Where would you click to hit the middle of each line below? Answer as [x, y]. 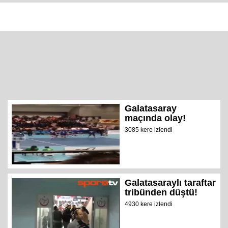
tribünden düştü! [161, 192]
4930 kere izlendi [149, 204]
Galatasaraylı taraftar [170, 182]
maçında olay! [155, 118]
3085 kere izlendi [149, 130]
